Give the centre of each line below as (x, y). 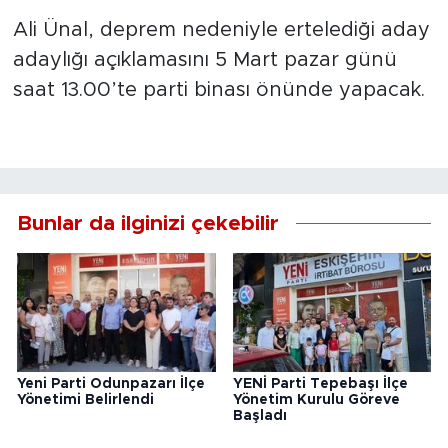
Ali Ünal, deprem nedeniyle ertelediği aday (221, 29)
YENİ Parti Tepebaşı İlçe (320, 384)
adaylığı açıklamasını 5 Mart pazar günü (204, 59)
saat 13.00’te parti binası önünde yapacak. (218, 89)
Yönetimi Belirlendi (85, 400)
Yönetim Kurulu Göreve (316, 400)
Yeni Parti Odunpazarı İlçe (111, 384)
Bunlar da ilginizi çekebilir (148, 223)
